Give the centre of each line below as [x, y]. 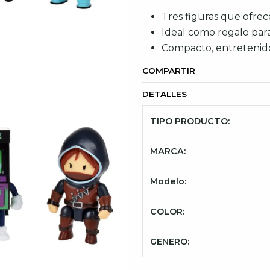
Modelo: [168, 181]
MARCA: [168, 151]
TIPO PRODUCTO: [190, 121]
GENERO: [170, 242]
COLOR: [167, 212]
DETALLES [165, 94]
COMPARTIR [169, 71]
